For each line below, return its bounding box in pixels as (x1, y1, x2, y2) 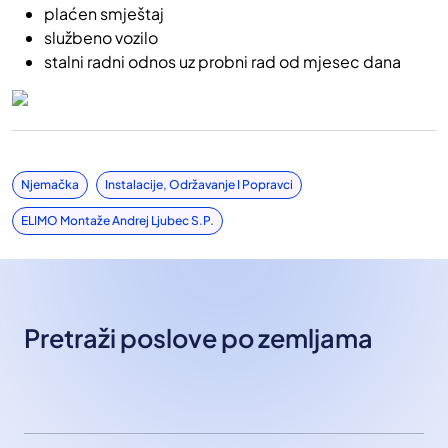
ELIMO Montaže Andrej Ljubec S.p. (21, 213, 214, 229)
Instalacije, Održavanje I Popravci (105, 177, 293, 193)
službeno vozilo (44, 27, 158, 49)
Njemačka (21, 177, 79, 193)
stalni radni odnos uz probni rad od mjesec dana (44, 51, 401, 73)
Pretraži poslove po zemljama (24, 322, 373, 355)
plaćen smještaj (44, 3, 164, 25)
